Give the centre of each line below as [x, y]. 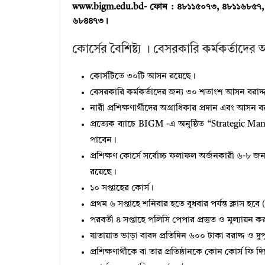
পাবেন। [103, 140]
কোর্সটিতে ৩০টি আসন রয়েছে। [143, 76]
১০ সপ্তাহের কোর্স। [122, 188]
